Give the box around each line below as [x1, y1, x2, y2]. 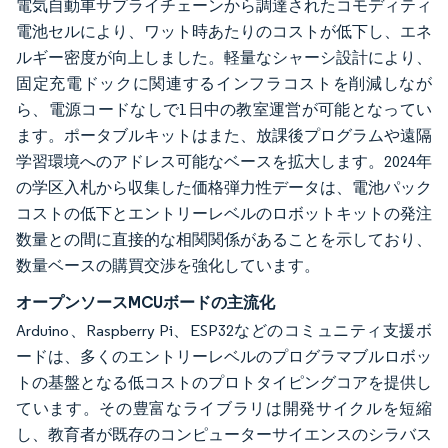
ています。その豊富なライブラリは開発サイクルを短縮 [16, 399, 432, 418]
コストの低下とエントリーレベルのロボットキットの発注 [16, 204, 432, 223]
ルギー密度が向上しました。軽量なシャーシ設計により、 [16, 48, 432, 67]
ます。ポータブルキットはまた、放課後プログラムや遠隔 [16, 126, 432, 145]
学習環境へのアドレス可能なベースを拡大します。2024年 [16, 152, 432, 171]
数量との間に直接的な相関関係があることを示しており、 [16, 230, 432, 249]
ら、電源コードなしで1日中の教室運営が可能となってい [16, 100, 432, 119]
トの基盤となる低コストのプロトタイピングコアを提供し [16, 373, 432, 392]
